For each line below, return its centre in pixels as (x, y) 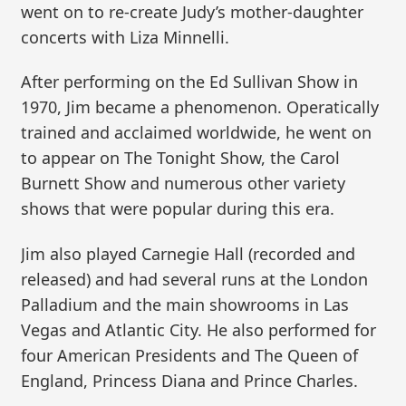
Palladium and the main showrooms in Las (185, 304)
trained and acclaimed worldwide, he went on (197, 133)
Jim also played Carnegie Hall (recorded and (188, 253)
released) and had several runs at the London (195, 279)
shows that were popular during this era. (178, 209)
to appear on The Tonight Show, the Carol (181, 158)
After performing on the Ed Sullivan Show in (190, 82)
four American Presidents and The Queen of (190, 355)
